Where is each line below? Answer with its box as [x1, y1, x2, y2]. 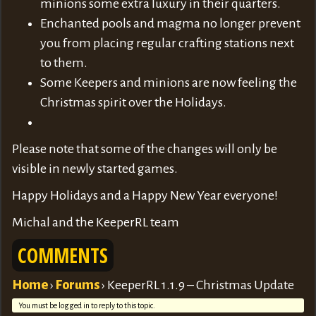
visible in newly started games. [12, 162, 178, 176]
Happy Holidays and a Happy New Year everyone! [12, 188, 278, 203]
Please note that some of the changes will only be [12, 142, 277, 157]
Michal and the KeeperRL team [12, 215, 179, 230]
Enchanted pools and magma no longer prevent [40, 16, 300, 31]
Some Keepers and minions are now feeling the [40, 75, 297, 90]
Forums [56, 278, 99, 293]
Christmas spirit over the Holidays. [40, 95, 226, 110]
